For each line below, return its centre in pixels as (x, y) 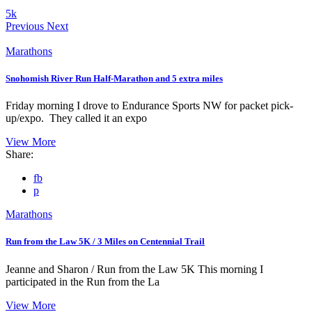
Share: (19, 155)
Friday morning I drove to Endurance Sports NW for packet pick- (149, 106)
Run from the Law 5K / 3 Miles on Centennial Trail (105, 242)
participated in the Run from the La (83, 281)
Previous (25, 26)
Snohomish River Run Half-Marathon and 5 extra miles (114, 78)
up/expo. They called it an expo (76, 118)
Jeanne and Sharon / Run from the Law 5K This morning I (134, 269)
